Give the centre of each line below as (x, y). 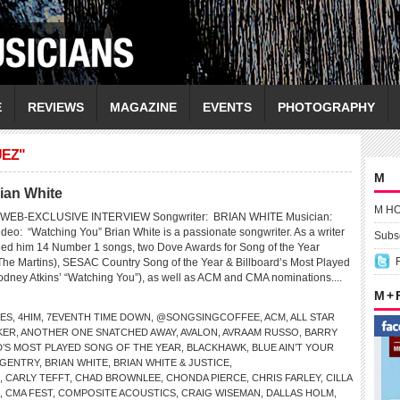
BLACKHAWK (217, 347)
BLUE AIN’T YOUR (293, 347)
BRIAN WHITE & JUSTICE (171, 362)
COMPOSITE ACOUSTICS (117, 393)
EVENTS (227, 107)
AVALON (199, 332)
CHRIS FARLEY (286, 378)
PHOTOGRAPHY (326, 107)
